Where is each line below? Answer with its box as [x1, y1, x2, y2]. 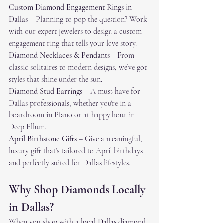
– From [110, 50, 136, 61]
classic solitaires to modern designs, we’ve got [9, 62, 149, 73]
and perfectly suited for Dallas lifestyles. [9, 158, 130, 168]
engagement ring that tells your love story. [9, 38, 137, 49]
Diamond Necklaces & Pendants [9, 50, 110, 61]
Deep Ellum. [9, 122, 46, 132]
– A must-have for [82, 86, 142, 97]
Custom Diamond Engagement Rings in [9, 2, 134, 13]
